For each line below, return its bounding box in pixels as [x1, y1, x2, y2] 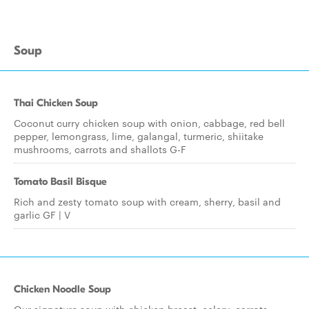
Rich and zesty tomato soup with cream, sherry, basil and [14, 195, 281, 208]
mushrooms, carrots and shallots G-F [14, 142, 186, 156]
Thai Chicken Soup [14, 97, 98, 109]
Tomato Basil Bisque [14, 175, 107, 188]
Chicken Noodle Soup [14, 283, 111, 295]
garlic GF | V [14, 208, 70, 221]
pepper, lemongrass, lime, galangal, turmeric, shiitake [14, 129, 263, 143]
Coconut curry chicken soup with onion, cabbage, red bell [14, 116, 285, 130]
